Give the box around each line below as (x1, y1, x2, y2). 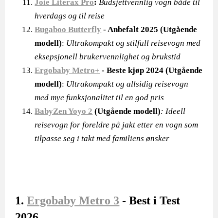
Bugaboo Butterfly (35, 25, 102, 34)
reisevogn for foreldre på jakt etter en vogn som (35, 120, 199, 129)
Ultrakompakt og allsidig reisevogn (66, 79, 189, 89)
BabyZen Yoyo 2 (35, 107, 93, 116)
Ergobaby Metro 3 (27, 194, 120, 207)
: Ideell (161, 107, 186, 116)
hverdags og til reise (35, 11, 105, 20)
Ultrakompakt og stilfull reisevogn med (66, 38, 201, 48)
